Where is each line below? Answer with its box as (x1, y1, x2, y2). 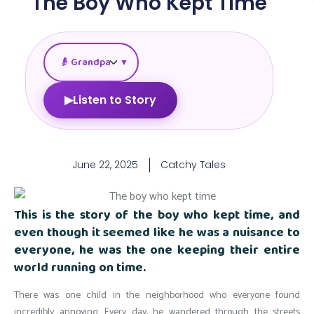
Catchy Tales (161, 158, 226, 172)
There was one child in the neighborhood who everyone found (14, 287, 300, 303)
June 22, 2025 (72, 158, 139, 172)
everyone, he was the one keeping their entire (14, 240, 300, 260)
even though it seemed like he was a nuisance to (14, 222, 300, 243)
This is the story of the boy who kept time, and (14, 205, 300, 225)
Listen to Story (72, 92, 156, 109)
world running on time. (14, 257, 146, 278)
